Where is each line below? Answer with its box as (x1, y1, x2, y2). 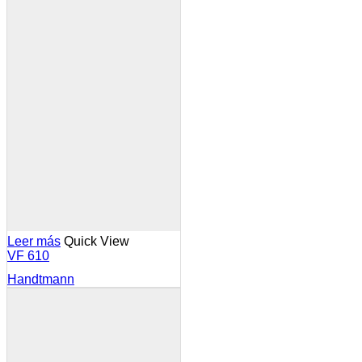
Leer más (7, 234, 61, 249)
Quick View (64, 234, 129, 249)
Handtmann (7, 272, 74, 287)
